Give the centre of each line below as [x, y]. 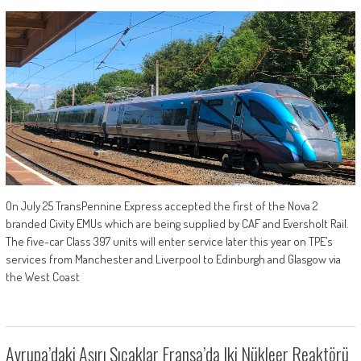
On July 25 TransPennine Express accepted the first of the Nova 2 [162, 206]
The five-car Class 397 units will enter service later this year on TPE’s [169, 242]
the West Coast [42, 277]
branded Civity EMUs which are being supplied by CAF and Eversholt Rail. [177, 224]
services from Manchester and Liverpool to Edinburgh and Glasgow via [173, 259]
